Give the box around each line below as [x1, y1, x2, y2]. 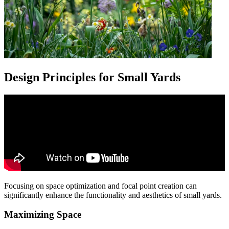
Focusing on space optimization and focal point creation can [4, 181, 197, 190]
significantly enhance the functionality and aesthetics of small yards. [4, 190, 222, 199]
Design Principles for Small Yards [4, 70, 180, 84]
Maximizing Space [4, 209, 81, 220]
